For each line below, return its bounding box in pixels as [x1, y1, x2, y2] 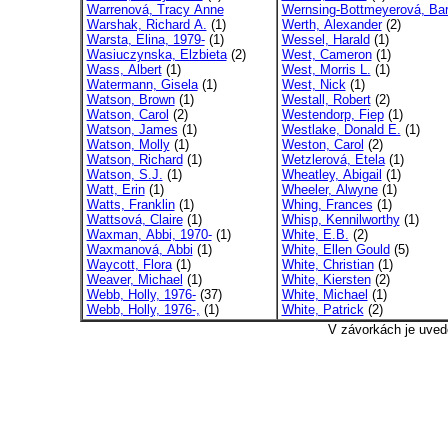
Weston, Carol [281, 137, 364, 152]
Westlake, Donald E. [281, 122, 401, 137]
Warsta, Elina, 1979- [86, 32, 205, 47]
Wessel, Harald [281, 32, 370, 47]
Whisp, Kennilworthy [281, 212, 400, 227]
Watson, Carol [86, 107, 169, 122]
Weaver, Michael [86, 272, 183, 287]
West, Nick [281, 77, 346, 92]
